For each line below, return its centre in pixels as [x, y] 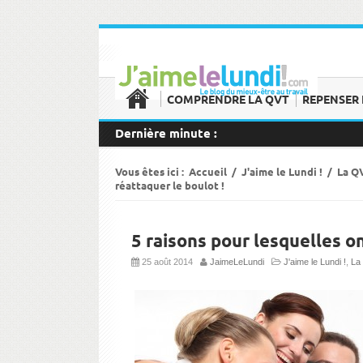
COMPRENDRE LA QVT [228, 99]
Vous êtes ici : [152, 171]
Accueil [208, 171]
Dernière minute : [166, 133]
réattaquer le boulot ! [170, 185]
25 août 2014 [170, 262]
